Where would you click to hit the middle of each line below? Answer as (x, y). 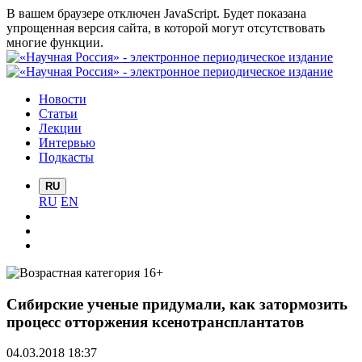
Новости (63, 99)
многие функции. (55, 42)
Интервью (67, 143)
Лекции (60, 128)
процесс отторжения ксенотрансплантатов (155, 322)
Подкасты (66, 157)
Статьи (58, 114)
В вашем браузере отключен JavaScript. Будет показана (156, 13)
